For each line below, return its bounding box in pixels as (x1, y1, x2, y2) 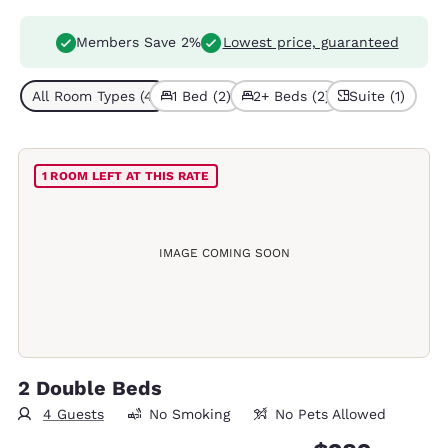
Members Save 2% (75, 34, 201, 50)
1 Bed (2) (171, 88, 231, 104)
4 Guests (42, 406, 104, 422)
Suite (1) (348, 88, 405, 104)
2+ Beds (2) (252, 88, 330, 104)
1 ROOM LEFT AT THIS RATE (41, 169, 210, 183)
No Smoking (148, 406, 230, 422)
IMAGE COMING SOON (158, 245, 290, 260)
